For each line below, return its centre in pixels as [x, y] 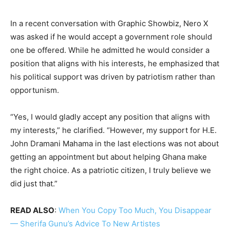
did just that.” [34, 184]
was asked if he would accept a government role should [111, 37]
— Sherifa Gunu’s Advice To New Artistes [85, 224]
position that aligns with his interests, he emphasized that [115, 64]
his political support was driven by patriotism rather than [113, 77]
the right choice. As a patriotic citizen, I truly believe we [111, 170]
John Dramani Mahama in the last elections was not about [114, 144]
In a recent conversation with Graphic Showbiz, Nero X [109, 24]
